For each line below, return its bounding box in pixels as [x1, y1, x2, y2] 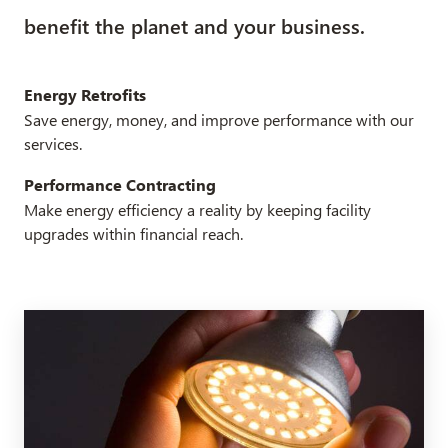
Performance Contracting [24, 174, 216, 195]
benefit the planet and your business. [24, 12, 365, 39]
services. [24, 133, 82, 154]
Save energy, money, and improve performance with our [24, 109, 414, 130]
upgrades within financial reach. [24, 223, 243, 244]
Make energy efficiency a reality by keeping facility [24, 199, 371, 220]
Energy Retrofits [24, 84, 146, 105]
